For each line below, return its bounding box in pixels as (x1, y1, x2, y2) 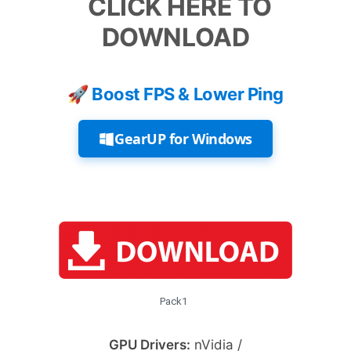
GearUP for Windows (114, 129, 252, 149)
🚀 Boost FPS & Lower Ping (67, 84, 284, 105)
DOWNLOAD (101, 22, 250, 53)
